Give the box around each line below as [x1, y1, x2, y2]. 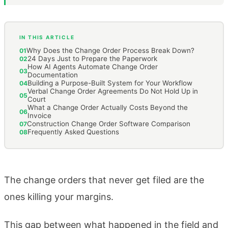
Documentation [27, 71, 78, 79]
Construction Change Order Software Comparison [26, 120, 190, 128]
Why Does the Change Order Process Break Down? [26, 46, 194, 55]
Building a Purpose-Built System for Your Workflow [27, 79, 192, 88]
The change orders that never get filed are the [4, 174, 204, 185]
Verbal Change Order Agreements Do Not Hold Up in [27, 87, 198, 96]
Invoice [27, 111, 51, 120]
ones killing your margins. [4, 191, 113, 202]
